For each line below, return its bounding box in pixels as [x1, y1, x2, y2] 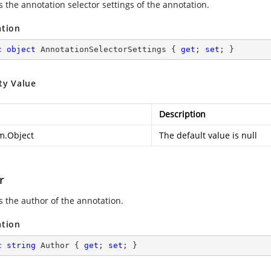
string [7, 241, 36, 250]
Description [159, 108, 206, 120]
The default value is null [159, 129, 257, 141]
